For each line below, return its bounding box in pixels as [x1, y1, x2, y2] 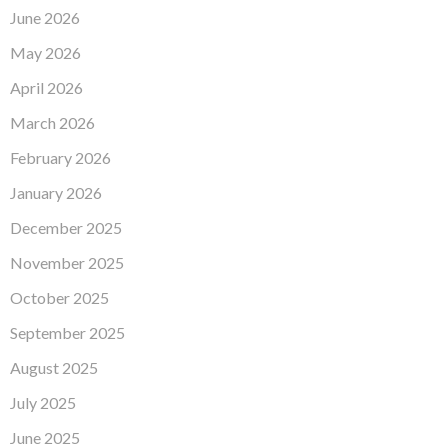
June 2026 [10, 7, 80, 27]
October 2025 [10, 287, 109, 307]
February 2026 [10, 147, 111, 167]
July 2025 [10, 392, 76, 412]
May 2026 [10, 42, 81, 62]
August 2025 [10, 357, 98, 377]
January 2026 [10, 182, 102, 202]
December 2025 [10, 217, 122, 237]
